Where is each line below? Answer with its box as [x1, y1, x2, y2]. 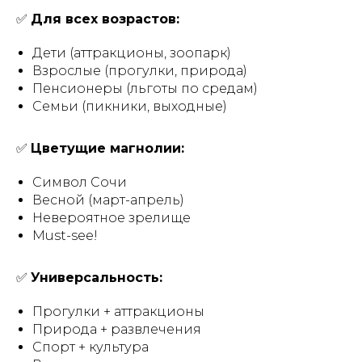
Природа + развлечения [32, 322, 201, 337]
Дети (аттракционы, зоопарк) [32, 45, 231, 61]
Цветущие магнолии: [31, 141, 184, 156]
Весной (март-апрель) [32, 192, 184, 208]
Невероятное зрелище [32, 210, 191, 225]
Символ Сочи [32, 175, 127, 190]
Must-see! [32, 228, 98, 243]
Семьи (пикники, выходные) [32, 99, 227, 114]
